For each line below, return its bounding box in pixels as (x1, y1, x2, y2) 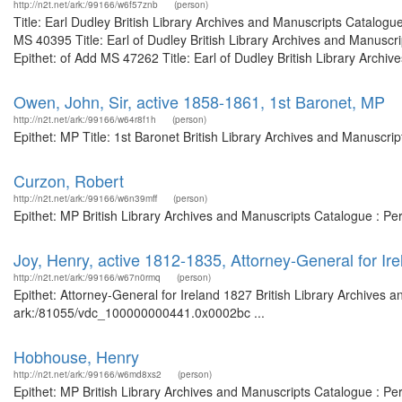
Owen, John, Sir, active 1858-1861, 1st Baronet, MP (13, 90, 385, 113)
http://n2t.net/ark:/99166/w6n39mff (13, 192, 157, 205)
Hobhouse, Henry (13, 345, 139, 368)
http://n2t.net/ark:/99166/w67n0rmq (13, 271, 161, 284)
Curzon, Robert (13, 169, 124, 192)
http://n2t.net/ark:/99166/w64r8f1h (13, 113, 156, 126)
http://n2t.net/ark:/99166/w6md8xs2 (13, 368, 162, 380)
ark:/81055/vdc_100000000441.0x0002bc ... (13, 303, 265, 321)
